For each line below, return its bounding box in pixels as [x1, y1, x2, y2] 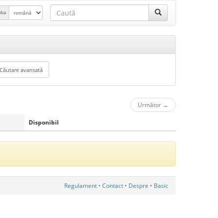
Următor [138, 101, 163, 109]
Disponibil [29, 118, 59, 127]
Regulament [64, 182, 97, 190]
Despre [128, 182, 148, 190]
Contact [102, 182, 123, 190]
